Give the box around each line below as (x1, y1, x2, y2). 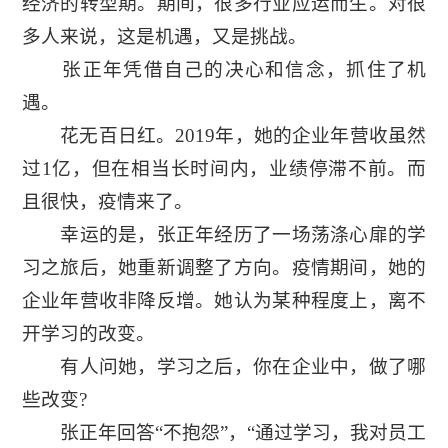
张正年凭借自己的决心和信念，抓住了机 (21, 59, 427, 81)
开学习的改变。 (21, 323, 155, 345)
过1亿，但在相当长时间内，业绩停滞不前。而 (21, 158, 427, 180)
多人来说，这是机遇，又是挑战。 (21, 26, 307, 48)
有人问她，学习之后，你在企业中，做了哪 (21, 356, 427, 378)
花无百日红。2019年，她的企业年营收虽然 (21, 125, 427, 147)
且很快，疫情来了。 (21, 191, 193, 213)
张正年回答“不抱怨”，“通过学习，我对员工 (21, 422, 427, 444)
